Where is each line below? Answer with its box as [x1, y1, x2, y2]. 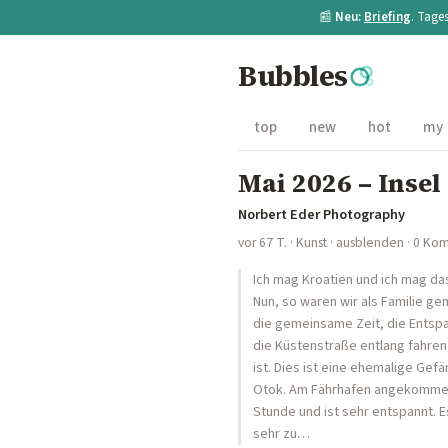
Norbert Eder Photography [238, 204, 405, 225]
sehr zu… [253, 424, 310, 444]
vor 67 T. [238, 233, 287, 252]
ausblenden [336, 233, 404, 252]
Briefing [364, 8, 411, 26]
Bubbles [238, 57, 348, 95]
